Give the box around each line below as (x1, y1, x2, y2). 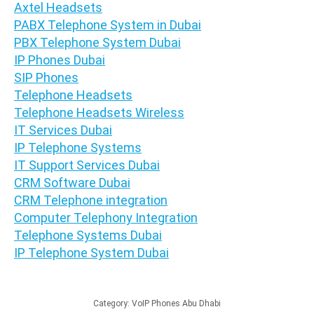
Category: (93, 298, 132, 308)
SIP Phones (14, 69, 78, 85)
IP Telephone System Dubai (14, 245, 169, 260)
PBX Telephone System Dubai (14, 34, 181, 50)
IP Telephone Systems (14, 139, 142, 155)
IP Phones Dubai (14, 52, 105, 67)
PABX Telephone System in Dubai (14, 17, 201, 32)
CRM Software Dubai (14, 175, 130, 190)
